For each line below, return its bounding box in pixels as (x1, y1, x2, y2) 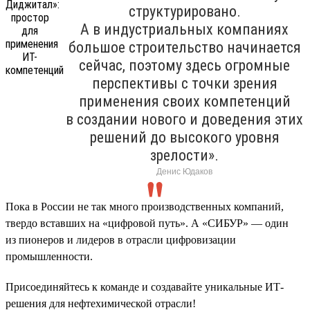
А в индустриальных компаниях (80, 20, 289, 38)
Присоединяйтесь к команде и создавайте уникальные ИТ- (6, 280, 284, 293)
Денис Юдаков (156, 166, 212, 176)
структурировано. (128, 2, 241, 20)
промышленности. (6, 250, 93, 262)
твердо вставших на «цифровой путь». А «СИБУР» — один (6, 217, 289, 229)
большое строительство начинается (68, 38, 301, 56)
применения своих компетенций (78, 92, 291, 110)
